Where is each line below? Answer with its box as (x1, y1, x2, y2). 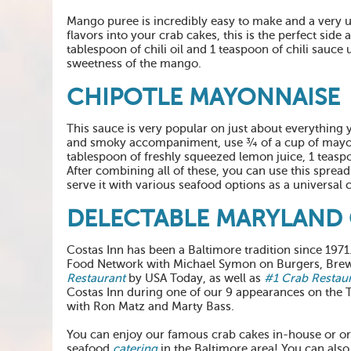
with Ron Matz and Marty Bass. (67, 300, 234, 313)
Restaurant (67, 272, 125, 284)
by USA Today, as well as (125, 272, 264, 284)
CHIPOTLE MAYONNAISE (67, 84, 340, 110)
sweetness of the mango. (67, 57, 201, 70)
